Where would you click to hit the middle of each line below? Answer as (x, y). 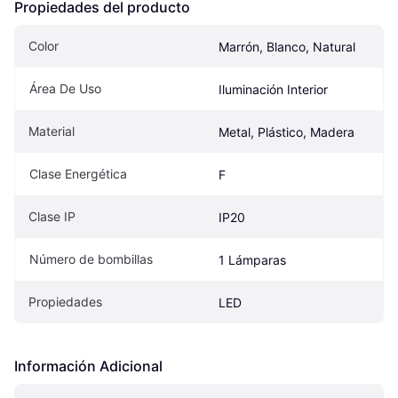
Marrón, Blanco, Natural (287, 46)
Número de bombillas (91, 259)
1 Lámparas (252, 259)
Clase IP (52, 216)
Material (52, 131)
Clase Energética (78, 173)
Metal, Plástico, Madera (287, 131)
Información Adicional (88, 366)
